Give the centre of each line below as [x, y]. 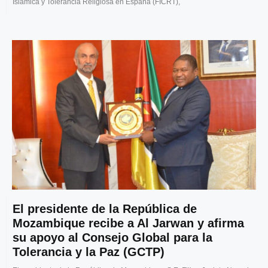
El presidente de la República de [105, 209]
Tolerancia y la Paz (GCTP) [89, 252]
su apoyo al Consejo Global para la [112, 238]
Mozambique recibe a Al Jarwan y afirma [128, 223]
